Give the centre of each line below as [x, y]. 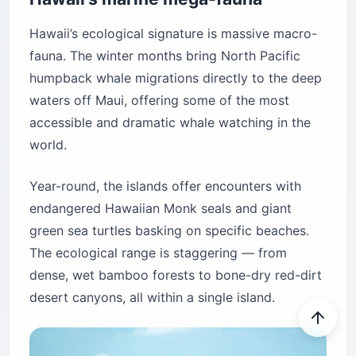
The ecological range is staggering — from [158, 252]
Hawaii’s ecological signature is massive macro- [173, 33]
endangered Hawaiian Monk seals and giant [161, 208]
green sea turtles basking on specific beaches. [169, 230]
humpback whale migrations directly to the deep [176, 77]
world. [48, 144]
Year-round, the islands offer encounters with [165, 186]
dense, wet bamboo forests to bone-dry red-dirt [176, 275]
